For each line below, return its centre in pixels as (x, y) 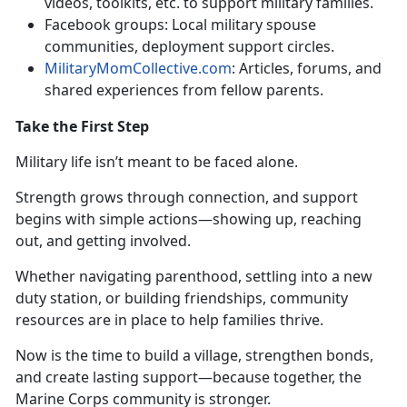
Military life (55, 161)
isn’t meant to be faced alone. (200, 161)
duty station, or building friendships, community (182, 298)
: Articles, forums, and (307, 68)
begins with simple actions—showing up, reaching (189, 218)
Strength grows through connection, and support (187, 197)
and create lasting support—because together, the (189, 377)
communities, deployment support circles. (191, 46)
